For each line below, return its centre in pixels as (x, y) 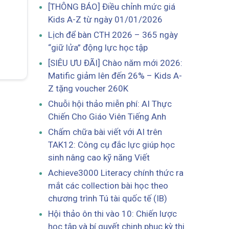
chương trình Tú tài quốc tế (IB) (107, 198)
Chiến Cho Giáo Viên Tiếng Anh (107, 116)
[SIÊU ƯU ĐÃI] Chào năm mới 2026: (115, 63)
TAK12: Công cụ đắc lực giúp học (111, 144)
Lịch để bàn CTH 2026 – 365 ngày (113, 35)
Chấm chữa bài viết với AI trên (105, 132)
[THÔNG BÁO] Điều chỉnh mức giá (111, 6)
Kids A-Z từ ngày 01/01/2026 (105, 19)
